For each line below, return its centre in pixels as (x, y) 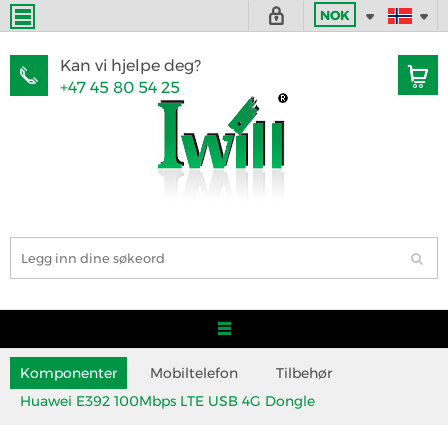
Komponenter (68, 373)
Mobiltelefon (194, 373)
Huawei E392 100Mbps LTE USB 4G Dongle (167, 401)
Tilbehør (304, 373)
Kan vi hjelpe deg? (130, 65)
